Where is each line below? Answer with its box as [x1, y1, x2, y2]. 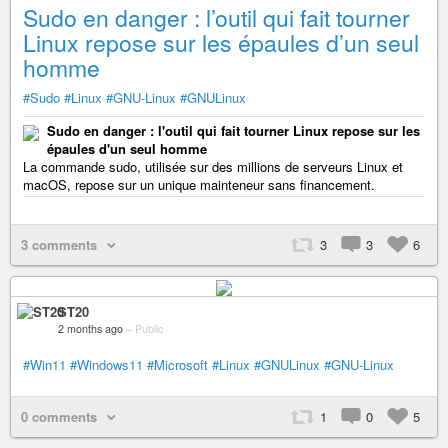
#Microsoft [147, 354, 208, 374]
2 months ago [58, 320, 123, 336]
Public [135, 320, 163, 336]
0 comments [21, 406, 97, 426]
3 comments [21, 235, 97, 255]
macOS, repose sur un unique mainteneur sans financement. [23, 175, 375, 195]
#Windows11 [70, 354, 143, 374]
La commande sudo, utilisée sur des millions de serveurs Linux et [23, 157, 403, 177]
